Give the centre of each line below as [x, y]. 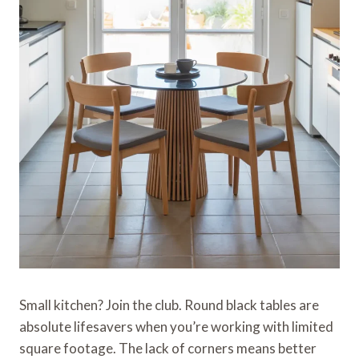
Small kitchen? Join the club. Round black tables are [169, 305]
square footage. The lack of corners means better [168, 348]
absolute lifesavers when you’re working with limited [176, 326]
